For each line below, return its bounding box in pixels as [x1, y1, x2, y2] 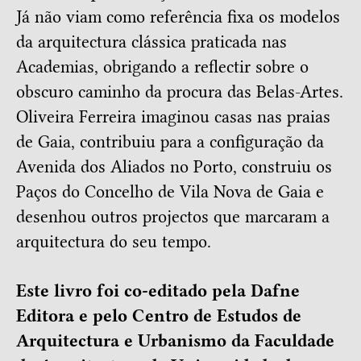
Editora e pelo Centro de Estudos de [16, 305, 301, 327]
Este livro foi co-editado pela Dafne [16, 280, 300, 302]
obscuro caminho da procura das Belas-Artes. [16, 81, 343, 103]
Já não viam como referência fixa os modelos [16, 6, 340, 28]
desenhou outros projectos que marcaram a [16, 206, 330, 228]
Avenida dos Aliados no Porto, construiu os [16, 156, 332, 178]
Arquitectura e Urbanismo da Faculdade [16, 330, 334, 352]
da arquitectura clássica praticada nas [16, 31, 287, 53]
